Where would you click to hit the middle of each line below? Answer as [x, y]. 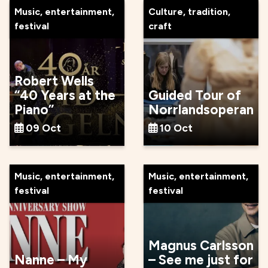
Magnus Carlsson [201, 245]
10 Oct [176, 127]
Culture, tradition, [189, 11]
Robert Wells [54, 81]
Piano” [34, 109]
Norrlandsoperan [201, 109]
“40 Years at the [65, 95]
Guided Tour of [195, 95]
